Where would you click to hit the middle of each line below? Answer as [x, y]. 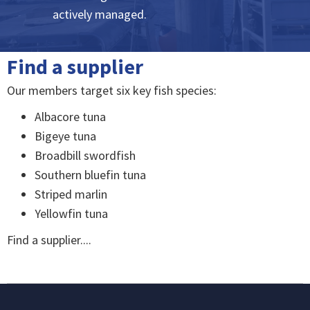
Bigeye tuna [65, 136]
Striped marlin [71, 194]
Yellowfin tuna [71, 213]
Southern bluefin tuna [90, 174]
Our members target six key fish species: [112, 90]
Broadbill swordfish [85, 155]
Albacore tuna [70, 116]
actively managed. [100, 14]
